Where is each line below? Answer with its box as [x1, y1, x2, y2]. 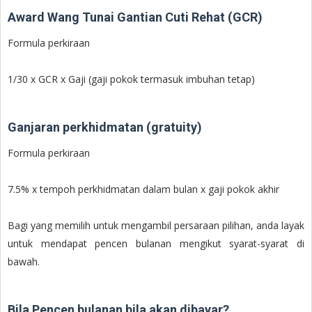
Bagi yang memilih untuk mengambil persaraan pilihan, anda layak [8, 218, 304, 232]
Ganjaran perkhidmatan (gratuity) [8, 119, 202, 134]
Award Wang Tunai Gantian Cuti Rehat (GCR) [8, 9, 263, 24]
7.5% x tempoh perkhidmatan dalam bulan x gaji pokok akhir [8, 182, 279, 196]
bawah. [8, 254, 40, 268]
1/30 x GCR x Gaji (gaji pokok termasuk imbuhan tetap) [8, 72, 255, 86]
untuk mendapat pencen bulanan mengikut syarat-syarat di [8, 236, 304, 250]
